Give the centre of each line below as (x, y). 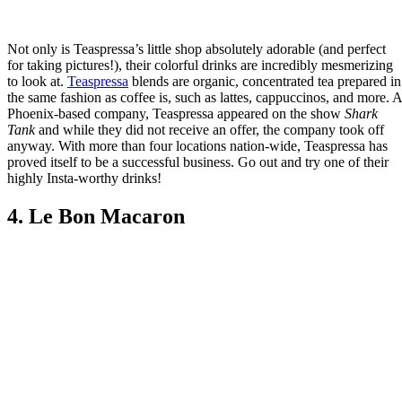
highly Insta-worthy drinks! (84, 178)
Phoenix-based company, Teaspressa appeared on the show (176, 113)
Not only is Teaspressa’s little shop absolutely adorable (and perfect (197, 48)
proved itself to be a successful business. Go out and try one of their (198, 162)
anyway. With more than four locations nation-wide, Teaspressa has (197, 145)
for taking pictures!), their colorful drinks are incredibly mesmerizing (200, 65)
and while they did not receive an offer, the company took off (210, 129)
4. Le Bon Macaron (96, 216)
